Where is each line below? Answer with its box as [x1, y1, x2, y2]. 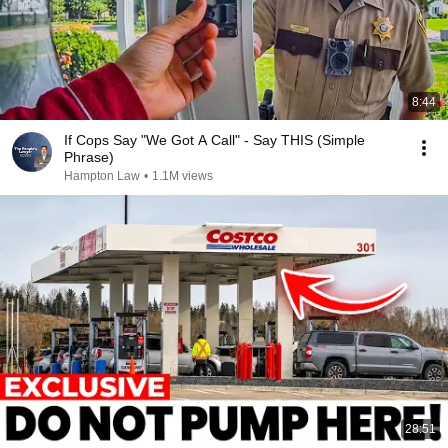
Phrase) [64, 149, 114, 165]
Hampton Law [64, 169, 140, 183]
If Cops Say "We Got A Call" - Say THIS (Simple [64, 132, 365, 148]
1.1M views [152, 169, 213, 183]
